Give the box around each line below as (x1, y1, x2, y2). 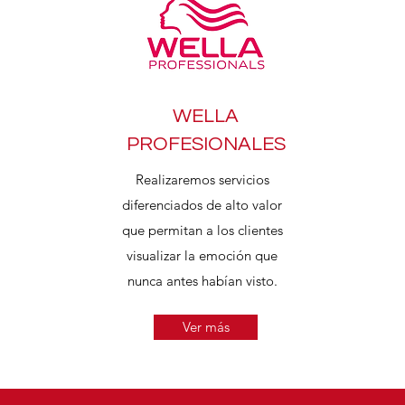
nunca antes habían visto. (127, 272, 278, 289)
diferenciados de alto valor (122, 196, 282, 213)
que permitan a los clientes (121, 221, 283, 239)
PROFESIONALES (126, 134, 286, 155)
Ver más (182, 318, 230, 335)
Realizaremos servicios (135, 171, 269, 188)
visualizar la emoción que (127, 247, 278, 264)
